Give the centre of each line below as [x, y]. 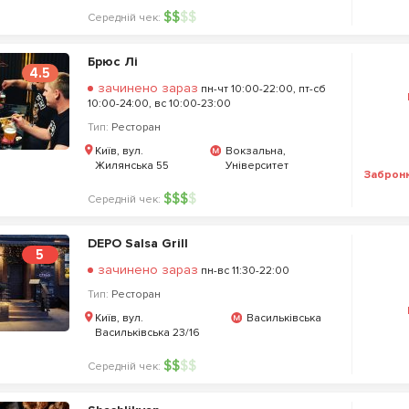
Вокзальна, [256, 151]
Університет [257, 166]
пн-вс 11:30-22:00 [243, 271]
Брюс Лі [112, 62]
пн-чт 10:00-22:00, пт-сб [262, 89]
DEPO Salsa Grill [137, 243]
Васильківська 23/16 [147, 333]
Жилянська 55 [131, 166]
